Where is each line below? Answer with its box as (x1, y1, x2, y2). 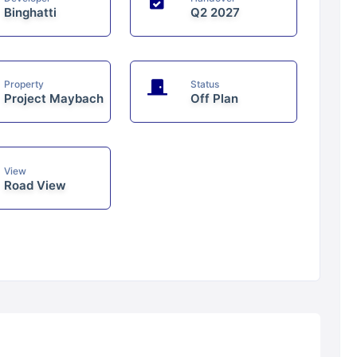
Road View (4, 177, 67, 193)
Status (190, 78, 220, 91)
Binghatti (4, 4, 57, 20)
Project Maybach (4, 91, 104, 107)
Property (4, 78, 45, 91)
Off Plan (190, 91, 239, 107)
